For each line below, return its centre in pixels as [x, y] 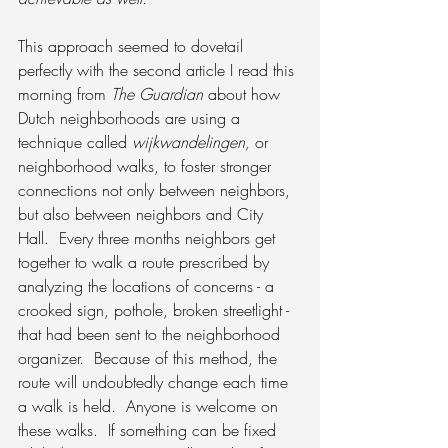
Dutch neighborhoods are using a [131, 118]
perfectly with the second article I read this [158, 70]
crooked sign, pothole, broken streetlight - [158, 310]
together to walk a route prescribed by [146, 262]
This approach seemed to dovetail [133, 46]
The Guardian [157, 94]
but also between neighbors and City [143, 214]
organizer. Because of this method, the [150, 358]
